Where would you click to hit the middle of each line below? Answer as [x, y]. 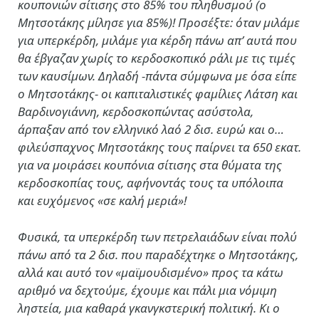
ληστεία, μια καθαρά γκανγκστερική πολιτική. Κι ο [149, 308]
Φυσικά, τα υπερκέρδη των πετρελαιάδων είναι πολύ [157, 236]
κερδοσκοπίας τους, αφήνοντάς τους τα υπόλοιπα [151, 182]
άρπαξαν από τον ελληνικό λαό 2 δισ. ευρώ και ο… [151, 129]
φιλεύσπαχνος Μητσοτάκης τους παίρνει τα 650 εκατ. [159, 147]
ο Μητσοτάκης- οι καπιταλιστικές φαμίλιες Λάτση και [158, 93]
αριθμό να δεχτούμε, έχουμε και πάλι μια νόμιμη [147, 290]
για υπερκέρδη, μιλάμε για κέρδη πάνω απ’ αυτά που [157, 40]
